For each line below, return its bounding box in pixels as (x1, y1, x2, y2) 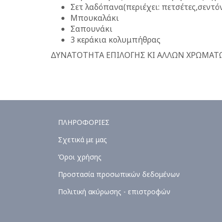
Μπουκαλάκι (70, 12, 119, 23)
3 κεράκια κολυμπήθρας (70, 34, 161, 45)
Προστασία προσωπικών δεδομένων (58, 169, 180, 179)
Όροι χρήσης (58, 152, 102, 162)
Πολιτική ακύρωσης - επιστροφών (58, 187, 170, 196)
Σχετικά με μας (58, 135, 107, 144)
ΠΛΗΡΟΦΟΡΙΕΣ (58, 117, 110, 127)
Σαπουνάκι (70, 23, 112, 34)
